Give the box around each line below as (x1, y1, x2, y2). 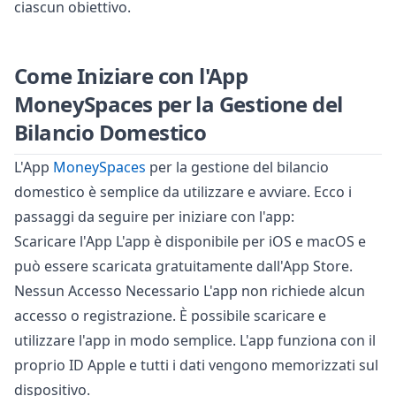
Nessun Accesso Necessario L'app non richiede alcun (14, 281, 365, 301)
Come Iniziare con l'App (14, 61, 248, 91)
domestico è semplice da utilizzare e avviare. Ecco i (14, 182, 352, 202)
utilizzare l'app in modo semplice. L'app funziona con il (14, 331, 376, 351)
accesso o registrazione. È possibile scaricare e (14, 306, 326, 326)
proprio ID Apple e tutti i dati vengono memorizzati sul (14, 355, 378, 376)
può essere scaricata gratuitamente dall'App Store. (14, 256, 353, 277)
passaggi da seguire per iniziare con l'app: (14, 207, 294, 227)
